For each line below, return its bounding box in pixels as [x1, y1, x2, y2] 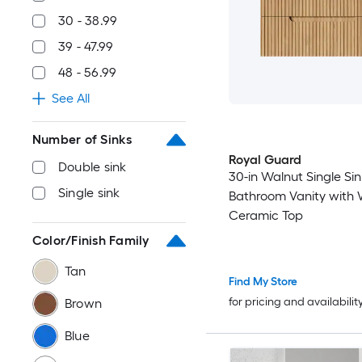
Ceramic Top [228, 208, 303, 224]
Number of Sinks [32, 132, 133, 147]
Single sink [58, 185, 120, 200]
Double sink [58, 159, 127, 175]
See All [52, 90, 90, 106]
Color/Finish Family [32, 233, 149, 248]
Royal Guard [228, 152, 301, 168]
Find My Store [228, 274, 297, 288]
